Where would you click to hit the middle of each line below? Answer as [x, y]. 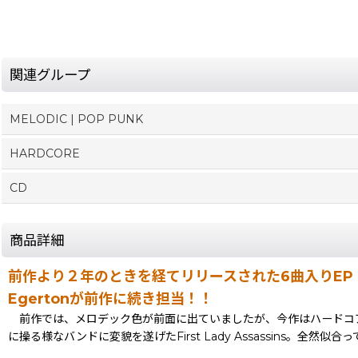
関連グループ [50, 74]
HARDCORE [45, 153]
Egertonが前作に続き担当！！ [111, 298]
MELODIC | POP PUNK [76, 119]
